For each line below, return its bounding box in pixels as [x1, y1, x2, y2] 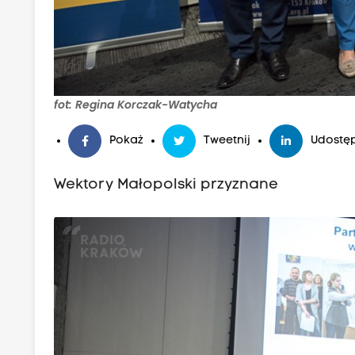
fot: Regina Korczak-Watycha [54, 97, 218, 113]
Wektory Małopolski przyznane [54, 177, 279, 193]
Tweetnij [204, 135, 251, 147]
